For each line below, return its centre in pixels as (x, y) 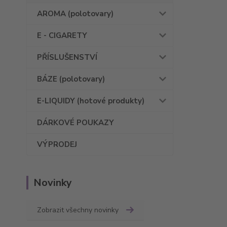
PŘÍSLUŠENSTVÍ (67, 58)
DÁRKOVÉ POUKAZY (75, 123)
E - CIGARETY (62, 36)
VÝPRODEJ (57, 145)
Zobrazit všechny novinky (78, 210)
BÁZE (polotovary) (71, 79)
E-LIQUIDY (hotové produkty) (91, 101)
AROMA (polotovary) (75, 14)
